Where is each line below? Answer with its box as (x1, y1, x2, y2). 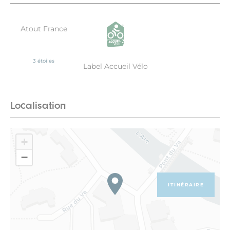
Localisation (10, 100, 66, 111)
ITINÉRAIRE (168, 181, 204, 187)
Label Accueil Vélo (83, 62, 148, 71)
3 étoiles (33, 57, 54, 64)
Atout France (20, 24, 67, 34)
